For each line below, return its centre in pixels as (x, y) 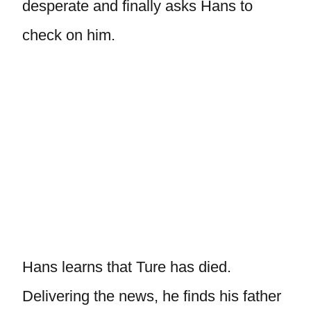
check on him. (69, 35)
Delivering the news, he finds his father (152, 296)
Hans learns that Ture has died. (129, 267)
